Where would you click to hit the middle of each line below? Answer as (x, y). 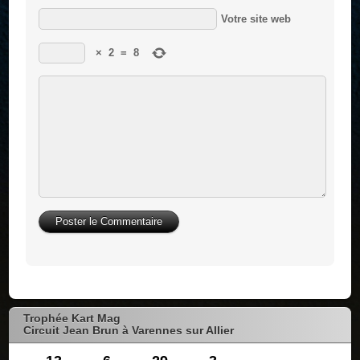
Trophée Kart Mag (72, 319)
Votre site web (256, 19)
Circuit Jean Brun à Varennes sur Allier (129, 331)
